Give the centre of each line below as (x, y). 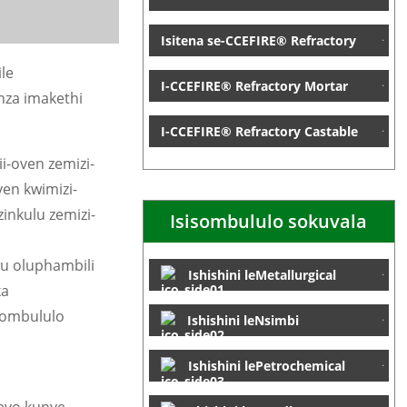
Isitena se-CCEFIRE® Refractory (258, 40)
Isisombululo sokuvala (269, 221)
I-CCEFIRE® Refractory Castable (259, 131)
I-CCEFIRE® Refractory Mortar (254, 86)
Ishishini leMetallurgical (262, 275)
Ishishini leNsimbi (243, 320)
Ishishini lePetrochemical (266, 366)
